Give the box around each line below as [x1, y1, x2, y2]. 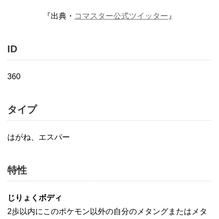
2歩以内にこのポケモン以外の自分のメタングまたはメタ [7, 207, 207, 216]
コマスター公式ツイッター [74, 12, 168, 20]
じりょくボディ [7, 194, 62, 202]
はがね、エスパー [7, 133, 70, 141]
